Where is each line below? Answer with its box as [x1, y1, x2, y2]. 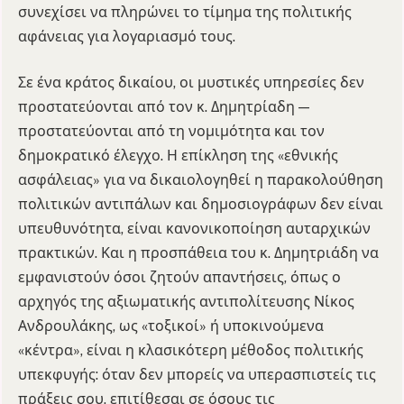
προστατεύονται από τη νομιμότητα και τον [18, 123, 325, 141]
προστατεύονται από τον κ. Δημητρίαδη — [18, 98, 309, 116]
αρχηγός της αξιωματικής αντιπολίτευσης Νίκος [18, 293, 354, 311]
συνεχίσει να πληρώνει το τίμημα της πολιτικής [18, 3, 352, 21]
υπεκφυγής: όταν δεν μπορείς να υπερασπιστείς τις [18, 366, 376, 384]
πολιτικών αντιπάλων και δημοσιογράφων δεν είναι [18, 196, 383, 214]
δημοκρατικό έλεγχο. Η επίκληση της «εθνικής [18, 147, 338, 165]
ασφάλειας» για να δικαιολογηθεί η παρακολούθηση [18, 171, 383, 189]
